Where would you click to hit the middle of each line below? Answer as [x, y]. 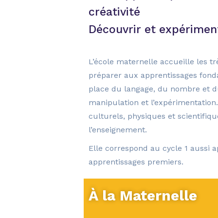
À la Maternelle [143, 195]
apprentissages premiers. [136, 162]
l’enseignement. [118, 130]
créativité [114, 12]
